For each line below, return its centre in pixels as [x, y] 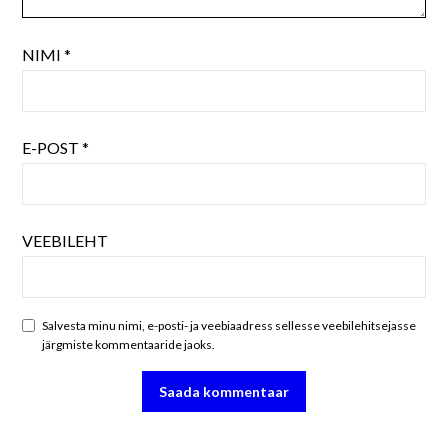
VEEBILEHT [65, 241]
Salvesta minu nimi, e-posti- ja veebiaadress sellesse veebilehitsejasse [229, 326]
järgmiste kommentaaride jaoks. [129, 345]
